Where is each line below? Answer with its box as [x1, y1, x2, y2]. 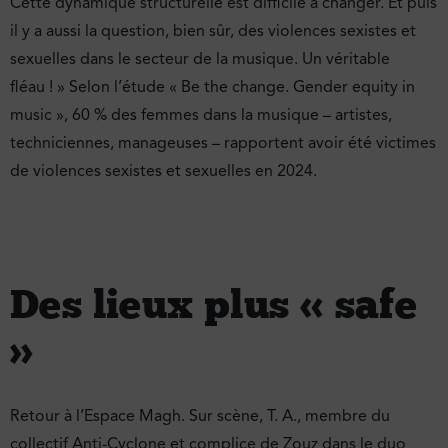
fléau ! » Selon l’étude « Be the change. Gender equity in [10, 77, 415, 98]
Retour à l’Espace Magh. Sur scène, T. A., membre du [10, 406, 390, 427]
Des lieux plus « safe [10, 279, 418, 329]
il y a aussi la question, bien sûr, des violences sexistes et [10, 21, 416, 42]
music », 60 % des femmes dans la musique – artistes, [10, 105, 392, 126]
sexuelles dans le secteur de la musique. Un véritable [10, 49, 390, 70]
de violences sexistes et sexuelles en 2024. [10, 161, 321, 182]
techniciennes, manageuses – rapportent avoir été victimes [10, 133, 436, 154]
